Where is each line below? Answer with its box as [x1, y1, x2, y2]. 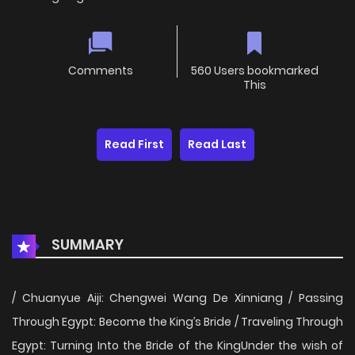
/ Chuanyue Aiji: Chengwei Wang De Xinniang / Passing [12, 290, 343, 307]
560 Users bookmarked [190, 63, 319, 79]
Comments [67, 63, 133, 79]
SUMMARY [48, 235, 124, 255]
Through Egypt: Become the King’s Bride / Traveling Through [12, 314, 343, 330]
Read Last [188, 136, 246, 153]
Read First [105, 136, 164, 153]
